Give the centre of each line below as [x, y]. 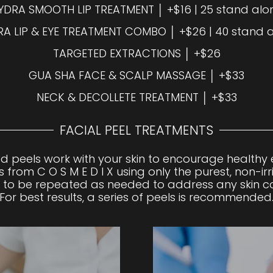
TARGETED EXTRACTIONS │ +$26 [136, 53]
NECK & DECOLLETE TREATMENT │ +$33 [136, 97]
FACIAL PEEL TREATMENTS [136, 130]
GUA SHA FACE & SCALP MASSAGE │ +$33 [136, 75]
